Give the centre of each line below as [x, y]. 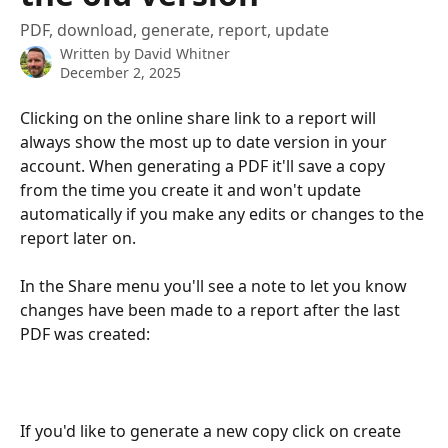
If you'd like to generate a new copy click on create [212, 431]
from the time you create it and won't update [192, 190]
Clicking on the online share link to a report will [200, 118]
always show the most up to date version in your [205, 142]
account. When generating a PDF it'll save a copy [204, 166]
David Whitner [182, 53]
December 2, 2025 [120, 72]
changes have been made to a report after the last [212, 310]
